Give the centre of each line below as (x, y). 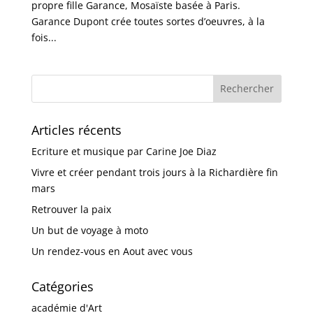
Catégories (62, 286)
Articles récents (76, 130)
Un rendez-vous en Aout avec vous (112, 251)
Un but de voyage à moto (89, 230)
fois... (44, 37)
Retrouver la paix (71, 209)
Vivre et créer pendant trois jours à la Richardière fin (154, 172)
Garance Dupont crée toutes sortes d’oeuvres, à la (148, 21)
